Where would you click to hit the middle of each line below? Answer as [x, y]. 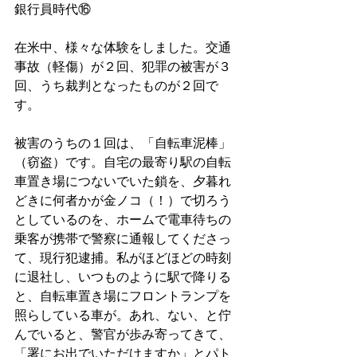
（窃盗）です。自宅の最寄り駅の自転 [123, 161]
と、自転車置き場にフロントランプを [123, 295]
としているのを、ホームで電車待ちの [123, 219]
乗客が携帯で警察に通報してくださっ [123, 238]
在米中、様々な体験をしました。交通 [123, 47]
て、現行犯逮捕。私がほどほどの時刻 [123, 257]
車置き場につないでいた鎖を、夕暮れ [123, 180]
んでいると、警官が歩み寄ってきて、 [123, 333]
